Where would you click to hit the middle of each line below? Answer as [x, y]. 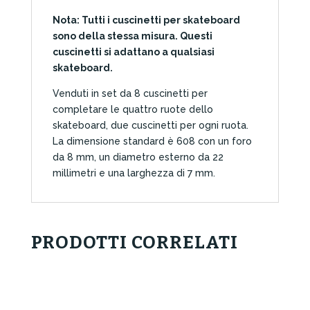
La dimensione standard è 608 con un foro [152, 142]
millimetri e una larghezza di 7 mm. [134, 173]
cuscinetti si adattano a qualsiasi [133, 52]
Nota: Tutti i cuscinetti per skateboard [146, 20]
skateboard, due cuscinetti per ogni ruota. [150, 126]
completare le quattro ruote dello [133, 110]
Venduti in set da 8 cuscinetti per [130, 94]
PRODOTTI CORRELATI [134, 243]
